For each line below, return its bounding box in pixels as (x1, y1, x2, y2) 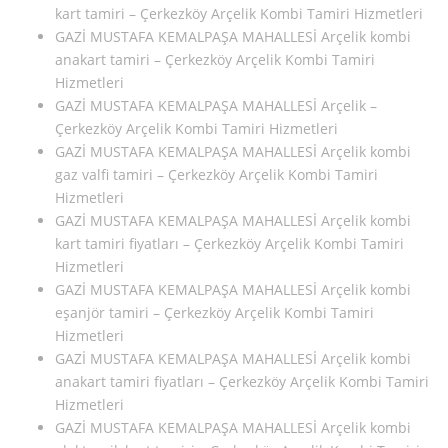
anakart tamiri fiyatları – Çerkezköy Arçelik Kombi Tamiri (55, 372, 429, 392)
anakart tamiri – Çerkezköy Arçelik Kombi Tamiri (55, 50, 375, 70)
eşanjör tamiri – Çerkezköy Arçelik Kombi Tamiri (55, 303, 374, 323)
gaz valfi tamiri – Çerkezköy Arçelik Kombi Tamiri (55, 165, 378, 185)
